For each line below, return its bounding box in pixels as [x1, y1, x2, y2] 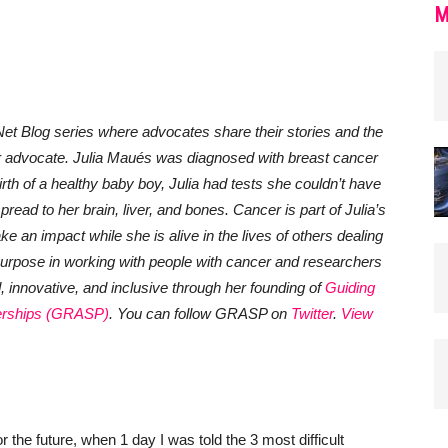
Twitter [291, 305, 333, 322]
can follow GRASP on [146, 305, 287, 322]
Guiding [325, 279, 375, 296]
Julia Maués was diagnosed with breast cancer [73, 149, 378, 166]
